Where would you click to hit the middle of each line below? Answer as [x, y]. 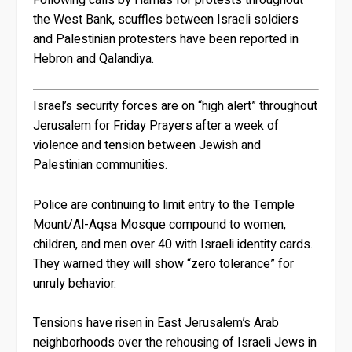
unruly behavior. [75, 283]
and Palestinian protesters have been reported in [166, 39]
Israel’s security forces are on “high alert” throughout [176, 106]
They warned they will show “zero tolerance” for [164, 264]
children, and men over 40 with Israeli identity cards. [173, 244]
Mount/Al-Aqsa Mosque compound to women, [160, 224]
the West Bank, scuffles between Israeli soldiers [166, 19]
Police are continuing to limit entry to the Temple [164, 205]
